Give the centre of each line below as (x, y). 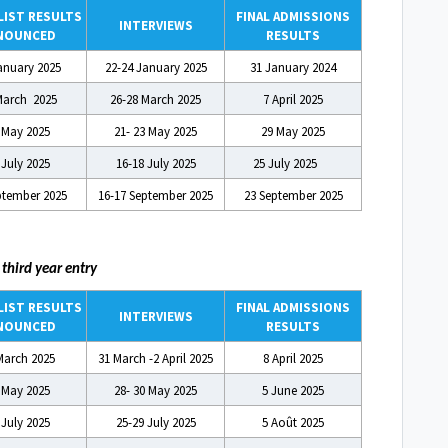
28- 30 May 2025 (155, 390)
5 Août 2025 (293, 422)
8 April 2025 (293, 358)
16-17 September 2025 (155, 196)
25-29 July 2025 (155, 422)
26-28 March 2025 (155, 100)
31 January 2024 (293, 68)
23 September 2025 (293, 196)
